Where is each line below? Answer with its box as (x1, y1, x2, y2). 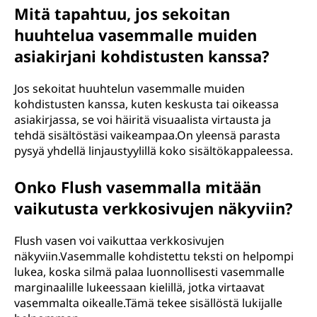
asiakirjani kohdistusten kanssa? (14, 45, 270, 67)
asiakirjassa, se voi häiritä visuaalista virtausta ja (14, 112, 271, 127)
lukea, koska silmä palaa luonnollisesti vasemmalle (14, 264, 284, 279)
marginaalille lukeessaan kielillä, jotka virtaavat (14, 279, 265, 295)
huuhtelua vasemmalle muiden (14, 24, 257, 45)
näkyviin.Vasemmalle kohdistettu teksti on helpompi (14, 248, 294, 264)
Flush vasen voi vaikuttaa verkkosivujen (14, 233, 224, 248)
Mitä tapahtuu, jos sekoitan (14, 3, 230, 24)
